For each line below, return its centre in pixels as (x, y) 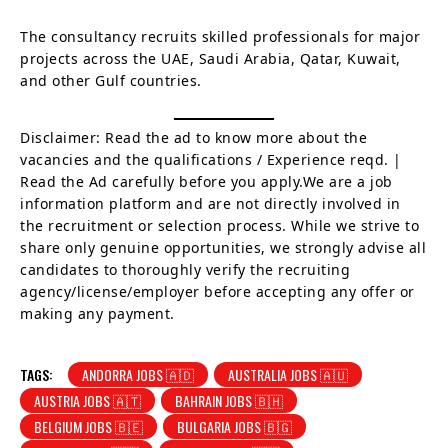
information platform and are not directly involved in (210, 203)
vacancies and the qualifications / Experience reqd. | (211, 159)
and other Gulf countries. (111, 80)
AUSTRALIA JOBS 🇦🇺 (288, 374)
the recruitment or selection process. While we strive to (219, 225)
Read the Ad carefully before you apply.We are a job (206, 181)
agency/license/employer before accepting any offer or (217, 291)
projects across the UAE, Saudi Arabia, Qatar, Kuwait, (210, 58)
